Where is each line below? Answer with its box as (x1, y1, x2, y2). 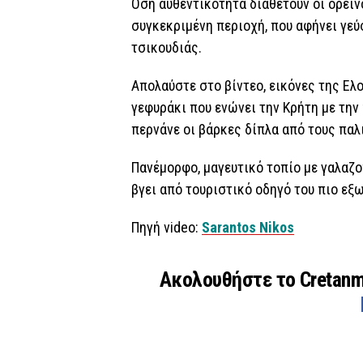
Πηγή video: (131, 218, 202, 236)
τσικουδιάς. (131, 38, 202, 56)
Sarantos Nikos (202, 218, 294, 236)
